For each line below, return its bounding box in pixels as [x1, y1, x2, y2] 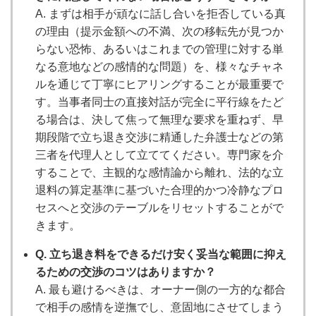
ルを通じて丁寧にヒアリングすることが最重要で [35, 78, 284, 90]
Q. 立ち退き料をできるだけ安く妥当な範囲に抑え [35, 248, 286, 260]
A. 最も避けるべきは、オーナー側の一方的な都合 [35, 283, 286, 296]
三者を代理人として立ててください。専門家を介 [35, 148, 284, 161]
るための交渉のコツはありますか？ [35, 265, 216, 278]
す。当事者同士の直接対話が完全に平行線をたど [35, 95, 284, 108]
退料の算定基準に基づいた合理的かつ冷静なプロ [35, 183, 284, 196]
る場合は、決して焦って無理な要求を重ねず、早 [35, 113, 284, 126]
